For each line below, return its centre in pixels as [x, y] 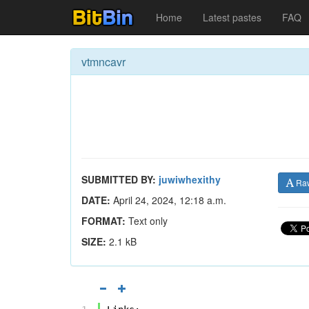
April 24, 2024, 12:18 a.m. [168, 200]
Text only [147, 221]
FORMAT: [103, 221]
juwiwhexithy [190, 179]
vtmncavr [103, 62]
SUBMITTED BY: [119, 179]
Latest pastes [232, 17]
